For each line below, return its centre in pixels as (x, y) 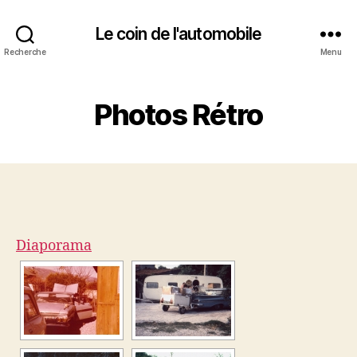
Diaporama (54, 246)
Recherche (25, 51)
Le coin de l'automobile (178, 33)
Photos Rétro (178, 115)
